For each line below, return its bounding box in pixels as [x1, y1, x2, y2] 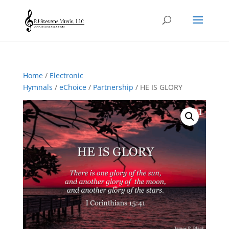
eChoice [59, 82, 86, 92]
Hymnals [22, 82, 53, 92]
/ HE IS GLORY [133, 82, 182, 92]
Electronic [49, 71, 83, 80]
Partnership [93, 82, 133, 92]
